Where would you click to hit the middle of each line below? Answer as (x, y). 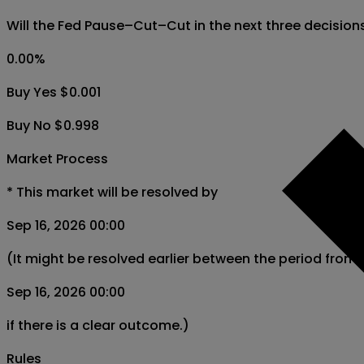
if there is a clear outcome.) (98, 326)
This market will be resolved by (117, 193)
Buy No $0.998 (53, 126)
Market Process (57, 159)
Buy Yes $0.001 (54, 93)
